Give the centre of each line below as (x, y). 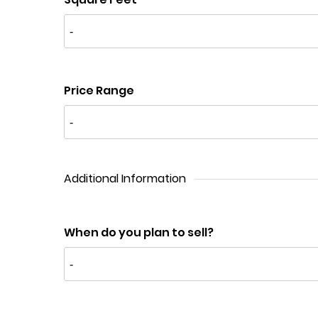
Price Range (99, 91)
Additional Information (125, 179)
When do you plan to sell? (139, 232)
